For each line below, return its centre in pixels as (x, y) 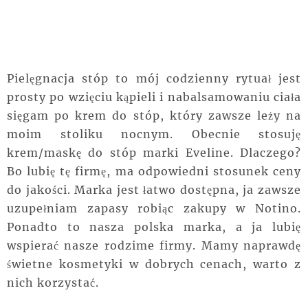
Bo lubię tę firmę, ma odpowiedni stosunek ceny (154, 171)
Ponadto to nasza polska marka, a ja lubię (154, 227)
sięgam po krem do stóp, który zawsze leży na (154, 115)
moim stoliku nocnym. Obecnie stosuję (154, 134)
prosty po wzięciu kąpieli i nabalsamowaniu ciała (154, 97)
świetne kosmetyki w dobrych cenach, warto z (154, 264)
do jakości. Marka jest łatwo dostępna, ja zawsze (154, 189)
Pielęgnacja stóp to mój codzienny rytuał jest (154, 78)
